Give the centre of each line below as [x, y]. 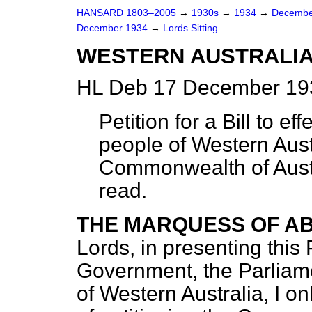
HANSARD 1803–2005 [126, 13]
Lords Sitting [190, 28]
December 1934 [114, 28]
